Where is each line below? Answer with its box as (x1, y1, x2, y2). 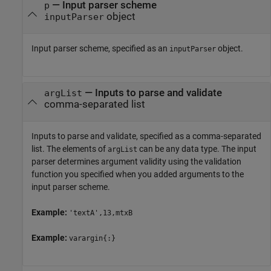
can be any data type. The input (137, 144, 256, 154)
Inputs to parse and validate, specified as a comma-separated (31, 131, 261, 142)
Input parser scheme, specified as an (31, 44, 169, 53)
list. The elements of (31, 144, 108, 154)
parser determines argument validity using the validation (31, 157, 241, 167)
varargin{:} (69, 234, 116, 243)
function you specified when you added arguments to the (31, 169, 244, 180)
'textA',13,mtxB (69, 209, 132, 218)
